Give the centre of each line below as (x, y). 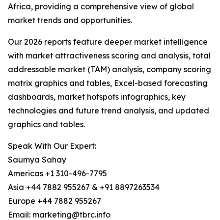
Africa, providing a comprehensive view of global (101, 7)
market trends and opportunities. (70, 20)
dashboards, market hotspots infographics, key (97, 97)
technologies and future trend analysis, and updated (109, 111)
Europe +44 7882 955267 (55, 201)
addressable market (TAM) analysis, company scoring (110, 69)
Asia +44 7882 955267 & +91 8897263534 (84, 187)
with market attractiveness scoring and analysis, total (109, 56)
